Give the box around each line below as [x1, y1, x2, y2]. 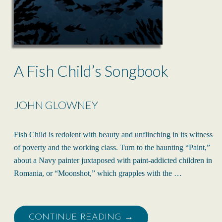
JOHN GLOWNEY [14, 98, 98, 112]
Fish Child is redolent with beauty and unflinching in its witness [14, 130, 213, 139]
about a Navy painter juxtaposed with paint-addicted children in [14, 156, 212, 165]
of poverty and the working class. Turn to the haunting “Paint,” [14, 143, 210, 152]
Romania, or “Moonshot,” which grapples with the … [14, 169, 182, 178]
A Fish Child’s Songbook [14, 61, 168, 81]
